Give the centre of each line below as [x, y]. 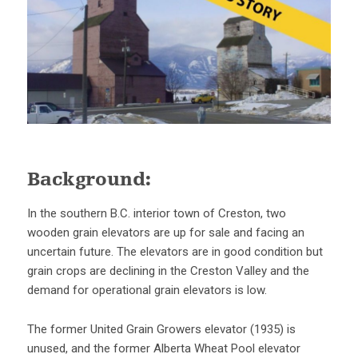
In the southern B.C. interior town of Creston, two [156, 213]
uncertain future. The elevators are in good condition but [175, 251]
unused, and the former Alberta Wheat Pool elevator [163, 348]
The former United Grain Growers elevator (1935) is [161, 329]
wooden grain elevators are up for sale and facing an [165, 232]
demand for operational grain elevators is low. [147, 290]
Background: [89, 181]
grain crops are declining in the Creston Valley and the [168, 270]
